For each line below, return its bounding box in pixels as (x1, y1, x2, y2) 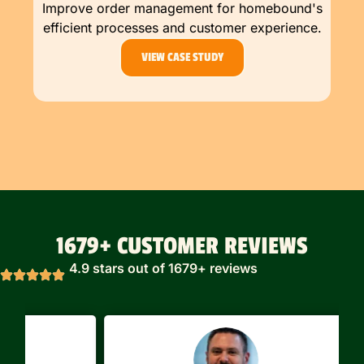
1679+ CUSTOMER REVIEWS (56, 231, 308, 261)
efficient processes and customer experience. (42, 19, 322, 36)
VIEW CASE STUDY (141, 50, 223, 64)
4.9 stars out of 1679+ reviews (69, 259, 258, 276)
